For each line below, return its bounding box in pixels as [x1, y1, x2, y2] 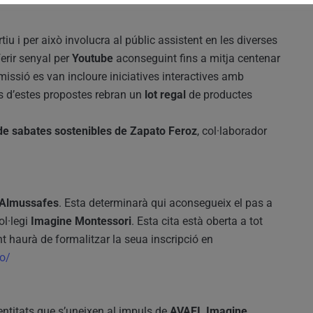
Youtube [72, 51, 113, 65]
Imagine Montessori [31, 214, 131, 228]
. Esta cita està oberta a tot [131, 214, 263, 228]
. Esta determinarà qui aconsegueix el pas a [59, 196, 272, 210]
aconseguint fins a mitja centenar [113, 51, 280, 65]
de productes [186, 87, 252, 101]
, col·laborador [197, 124, 267, 138]
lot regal [145, 87, 186, 101]
